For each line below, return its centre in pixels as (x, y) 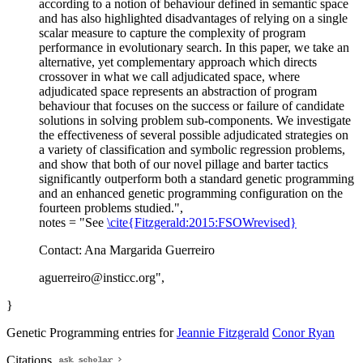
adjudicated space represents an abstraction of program (178, 92)
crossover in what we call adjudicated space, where (169, 77)
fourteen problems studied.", (111, 208)
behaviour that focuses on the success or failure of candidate (192, 106)
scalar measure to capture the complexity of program (172, 33)
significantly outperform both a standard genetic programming (196, 179)
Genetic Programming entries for (92, 333)
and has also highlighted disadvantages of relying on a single (193, 19)
